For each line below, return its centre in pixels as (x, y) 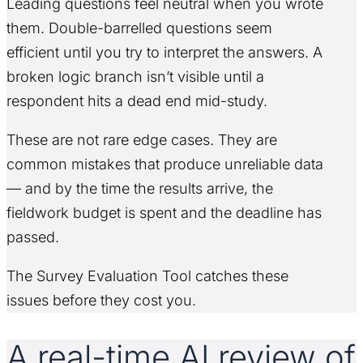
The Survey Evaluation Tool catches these (147, 275)
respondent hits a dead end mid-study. (137, 100)
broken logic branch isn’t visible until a (135, 76)
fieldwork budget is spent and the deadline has (164, 212)
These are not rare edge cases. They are (142, 139)
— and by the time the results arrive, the (140, 188)
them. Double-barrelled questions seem (139, 28)
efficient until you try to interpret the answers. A (164, 52)
